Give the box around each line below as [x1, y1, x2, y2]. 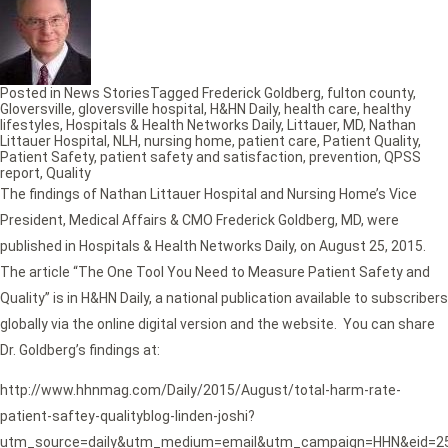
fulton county [327, 85, 413, 102]
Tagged [150, 85, 202, 102]
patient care [238, 133, 317, 150]
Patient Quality [323, 133, 418, 150]
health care [284, 101, 357, 118]
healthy [363, 101, 411, 118]
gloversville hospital [78, 101, 204, 118]
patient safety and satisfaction [100, 149, 303, 166]
